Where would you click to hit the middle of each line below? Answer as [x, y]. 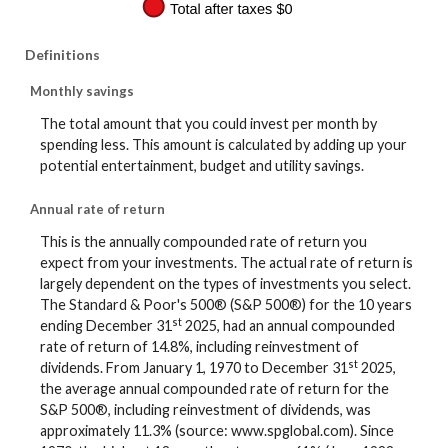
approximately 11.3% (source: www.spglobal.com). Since [217, 431]
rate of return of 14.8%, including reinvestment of [199, 347]
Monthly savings [82, 91]
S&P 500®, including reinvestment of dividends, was [205, 410]
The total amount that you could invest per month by [208, 124]
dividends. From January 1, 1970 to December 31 [194, 368]
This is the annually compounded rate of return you [203, 242]
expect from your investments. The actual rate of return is [226, 263]
